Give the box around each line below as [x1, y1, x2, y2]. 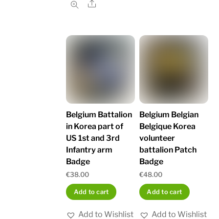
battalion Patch [139, 145, 197, 155]
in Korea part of [66, 122, 124, 131]
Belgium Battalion [66, 110, 132, 120]
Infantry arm [66, 145, 113, 155]
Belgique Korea [139, 122, 196, 131]
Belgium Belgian [139, 110, 199, 120]
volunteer [139, 133, 175, 143]
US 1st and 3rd [66, 133, 120, 143]
